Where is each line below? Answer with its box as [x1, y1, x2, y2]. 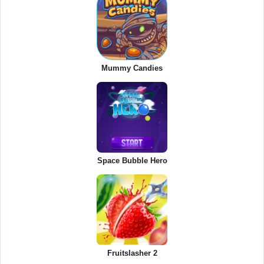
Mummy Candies [101, 64, 163, 73]
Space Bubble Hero [97, 156, 167, 166]
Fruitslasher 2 [107, 249, 157, 258]
